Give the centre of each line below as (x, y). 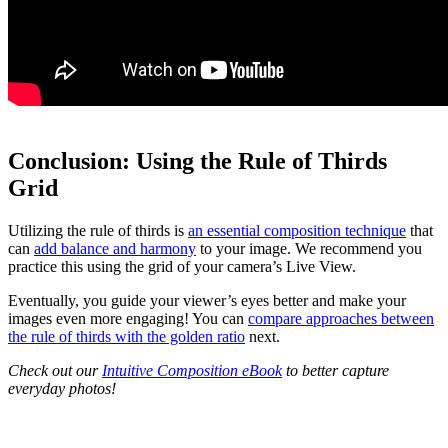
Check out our (55, 370)
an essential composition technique (297, 230)
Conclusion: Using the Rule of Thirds (197, 160)
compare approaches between (341, 318)
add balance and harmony (115, 248)
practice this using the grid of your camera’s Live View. (182, 266)
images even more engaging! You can (128, 318)
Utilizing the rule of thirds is (98, 230)
